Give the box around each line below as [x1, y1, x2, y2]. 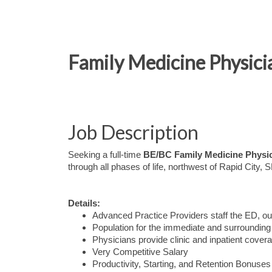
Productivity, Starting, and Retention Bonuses [92, 259, 271, 269]
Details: [68, 199, 100, 208]
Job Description [68, 120, 199, 144]
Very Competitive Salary [92, 247, 188, 257]
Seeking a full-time [68, 150, 141, 160]
